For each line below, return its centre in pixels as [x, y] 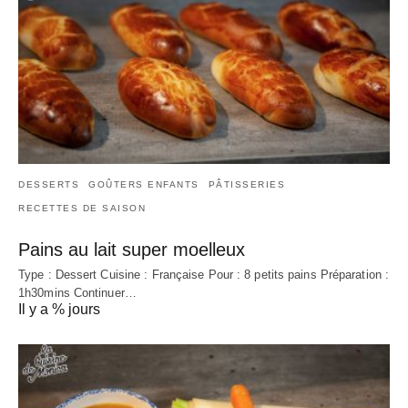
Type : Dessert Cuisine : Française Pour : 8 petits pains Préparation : [204, 274]
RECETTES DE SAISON [82, 208]
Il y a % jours [59, 309]
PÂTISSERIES [246, 184]
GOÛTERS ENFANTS [144, 184]
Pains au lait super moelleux [132, 249]
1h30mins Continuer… [77, 292]
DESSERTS [49, 184]
